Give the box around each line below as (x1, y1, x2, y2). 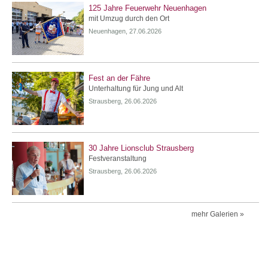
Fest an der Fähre (89, 74, 150, 83)
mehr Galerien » (191, 209, 244, 218)
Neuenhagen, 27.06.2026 (89, 28, 162, 35)
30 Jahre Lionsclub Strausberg (89, 144, 194, 153)
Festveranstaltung (89, 154, 147, 163)
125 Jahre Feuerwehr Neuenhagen (89, 4, 206, 13)
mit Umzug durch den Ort (89, 14, 169, 23)
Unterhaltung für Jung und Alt (89, 84, 183, 93)
